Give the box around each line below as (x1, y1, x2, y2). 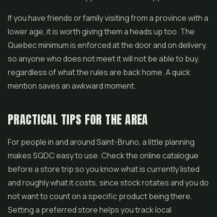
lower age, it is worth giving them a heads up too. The (8, 26, 195, 37)
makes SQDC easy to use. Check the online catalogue (8, 150, 199, 161)
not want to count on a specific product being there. (8, 191, 192, 201)
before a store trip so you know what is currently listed (8, 164, 200, 174)
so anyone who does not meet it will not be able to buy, (8, 53, 200, 64)
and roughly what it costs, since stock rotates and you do (8, 177, 209, 188)
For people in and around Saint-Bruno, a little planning (8, 137, 195, 147)
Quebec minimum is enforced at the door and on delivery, (8, 40, 207, 50)
